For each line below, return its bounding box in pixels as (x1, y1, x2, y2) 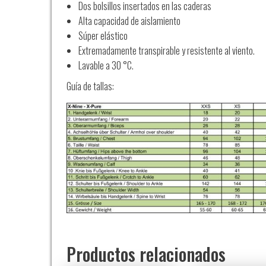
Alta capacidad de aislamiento (78, 14, 180, 28)
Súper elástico (78, 28, 128, 43)
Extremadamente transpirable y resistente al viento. (78, 43, 255, 58)
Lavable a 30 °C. (78, 58, 134, 73)
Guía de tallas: (66, 79, 114, 94)
